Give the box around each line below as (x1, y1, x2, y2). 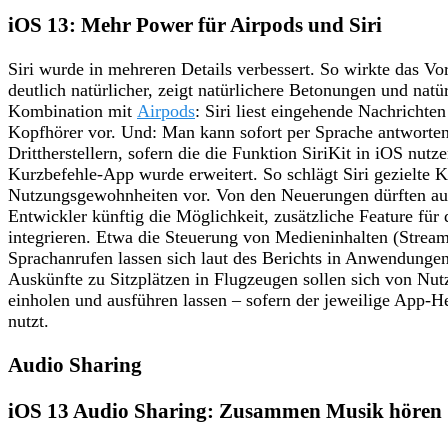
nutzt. (8, 310, 49, 331)
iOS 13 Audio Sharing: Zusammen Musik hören (8, 398, 442, 423)
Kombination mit (8, 100, 137, 121)
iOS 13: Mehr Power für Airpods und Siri (8, 12, 382, 37)
